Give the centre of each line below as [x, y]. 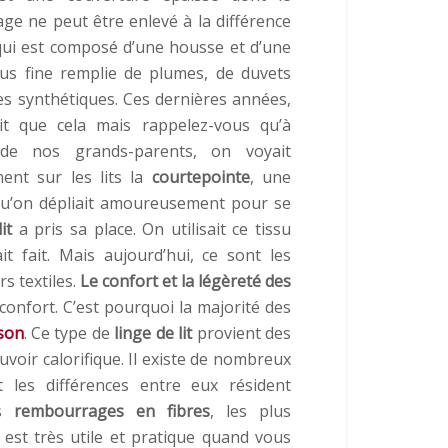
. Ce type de [69, 332]
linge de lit [153, 332]
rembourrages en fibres [112, 410]
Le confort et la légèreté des [185, 280]
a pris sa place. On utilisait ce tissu [151, 228]
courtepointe [200, 176]
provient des [241, 332]
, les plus [251, 410]
